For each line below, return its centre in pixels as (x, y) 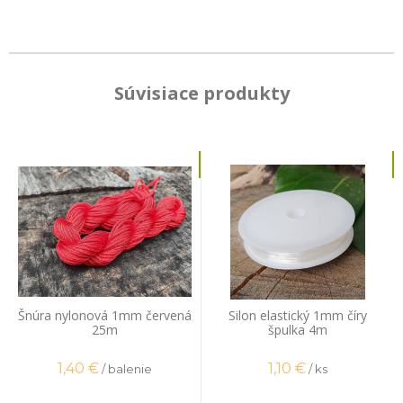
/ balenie (127, 369)
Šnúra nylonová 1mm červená (105, 315)
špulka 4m (298, 329)
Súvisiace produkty (201, 93)
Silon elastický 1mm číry (298, 315)
